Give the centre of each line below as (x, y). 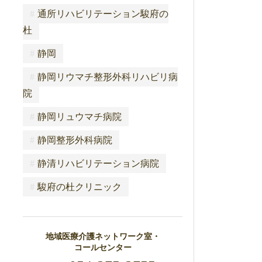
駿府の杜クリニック (79, 187)
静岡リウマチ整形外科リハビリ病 (107, 77)
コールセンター (103, 247)
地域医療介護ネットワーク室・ (103, 236)
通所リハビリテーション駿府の (103, 13)
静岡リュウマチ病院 (79, 116)
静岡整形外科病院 (75, 140)
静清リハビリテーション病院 (98, 163)
